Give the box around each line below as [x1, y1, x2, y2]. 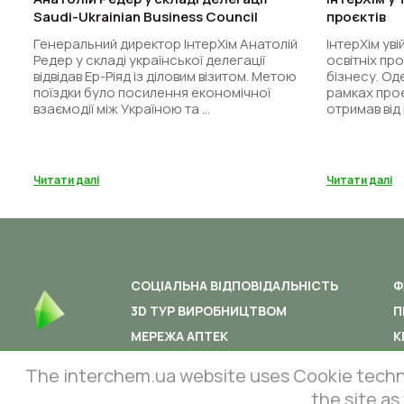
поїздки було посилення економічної [33, 82, 271, 102]
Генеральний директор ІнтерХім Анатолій [33, 33, 298, 53]
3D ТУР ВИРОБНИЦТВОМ [131, 301, 288, 319]
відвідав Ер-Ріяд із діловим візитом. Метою [33, 66, 297, 86]
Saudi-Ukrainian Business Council [33, 6, 258, 26]
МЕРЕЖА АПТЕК [131, 326, 229, 344]
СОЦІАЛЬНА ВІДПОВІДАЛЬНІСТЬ [131, 276, 339, 294]
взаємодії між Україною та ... [33, 98, 210, 118]
